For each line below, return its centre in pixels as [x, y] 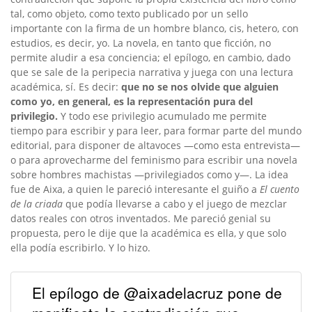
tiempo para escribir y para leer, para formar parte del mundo [156, 130]
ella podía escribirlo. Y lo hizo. [80, 247]
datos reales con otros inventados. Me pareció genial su [141, 218]
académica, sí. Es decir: [64, 86]
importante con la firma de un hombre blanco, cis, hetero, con [155, 28]
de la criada [37, 203]
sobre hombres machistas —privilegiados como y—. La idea [149, 174]
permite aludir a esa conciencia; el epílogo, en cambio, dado [150, 57]
